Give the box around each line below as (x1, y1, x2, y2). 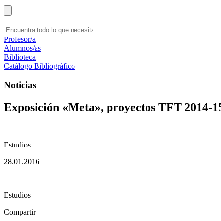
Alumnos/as (4, 44, 41, 52)
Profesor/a (4, 35, 36, 43)
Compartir (4, 207, 36, 216)
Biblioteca (4, 53, 36, 61)
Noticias (4, 79, 36, 90)
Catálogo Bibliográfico (4, 62, 75, 70)
